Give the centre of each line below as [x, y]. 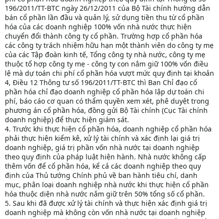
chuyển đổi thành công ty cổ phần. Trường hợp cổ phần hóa [104, 36]
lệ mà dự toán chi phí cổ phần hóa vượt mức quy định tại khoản [109, 73]
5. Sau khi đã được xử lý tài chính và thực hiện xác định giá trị [106, 203]
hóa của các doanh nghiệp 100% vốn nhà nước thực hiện [98, 27]
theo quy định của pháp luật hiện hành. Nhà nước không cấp [106, 157]
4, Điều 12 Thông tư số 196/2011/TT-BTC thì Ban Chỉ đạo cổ [101, 83]
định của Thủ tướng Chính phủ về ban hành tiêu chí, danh [101, 175]
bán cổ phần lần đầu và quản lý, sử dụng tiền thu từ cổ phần [105, 18]
